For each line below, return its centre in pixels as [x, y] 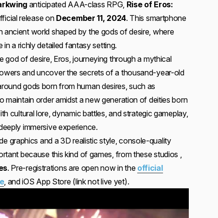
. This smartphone [156, 18]
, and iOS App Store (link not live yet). [67, 182]
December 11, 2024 [91, 18]
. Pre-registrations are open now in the [72, 168]
